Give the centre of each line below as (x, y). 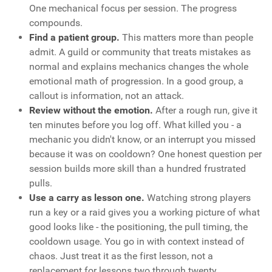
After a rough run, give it (205, 110)
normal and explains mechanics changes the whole (139, 67)
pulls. (41, 183)
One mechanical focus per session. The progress (133, 8)
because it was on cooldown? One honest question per (145, 154)
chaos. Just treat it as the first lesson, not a (121, 256)
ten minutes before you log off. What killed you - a (135, 125)
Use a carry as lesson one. (87, 198)
